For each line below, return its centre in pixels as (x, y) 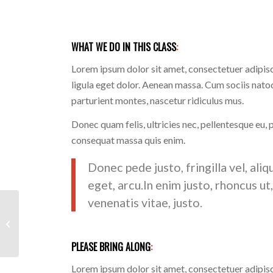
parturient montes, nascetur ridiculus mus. (158, 100)
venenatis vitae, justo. (145, 202)
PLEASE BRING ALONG (111, 246)
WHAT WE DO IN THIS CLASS (124, 47)
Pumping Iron (45, 223)
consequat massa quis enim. (129, 140)
